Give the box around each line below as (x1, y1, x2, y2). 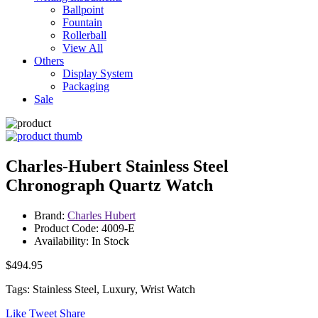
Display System (62, 67, 133, 79)
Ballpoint (62, 4, 104, 16)
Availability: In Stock (34, 234, 129, 247)
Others (34, 55, 64, 67)
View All (62, 42, 103, 54)
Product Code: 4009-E (34, 221, 135, 234)
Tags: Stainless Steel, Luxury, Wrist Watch (6, 283, 195, 295)
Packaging (62, 80, 109, 92)
